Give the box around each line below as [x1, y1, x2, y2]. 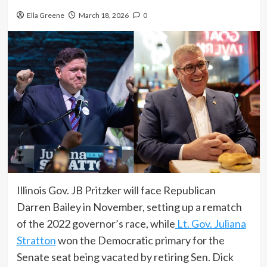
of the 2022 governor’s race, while [16, 216, 175, 230]
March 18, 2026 [78, 11, 129, 20]
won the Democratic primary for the [55, 233, 225, 247]
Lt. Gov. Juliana [175, 216, 246, 230]
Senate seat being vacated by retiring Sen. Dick [16, 250, 234, 263]
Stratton [16, 233, 56, 247]
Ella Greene [26, 11, 64, 20]
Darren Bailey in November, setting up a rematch [16, 200, 242, 213]
